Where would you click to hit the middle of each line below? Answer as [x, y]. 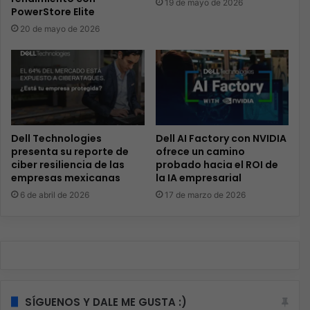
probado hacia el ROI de [217, 164]
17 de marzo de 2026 [205, 194]
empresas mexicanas [66, 177]
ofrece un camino [200, 151]
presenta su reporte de [70, 151]
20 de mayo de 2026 [60, 29]
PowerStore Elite [53, 12]
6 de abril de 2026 [55, 194]
